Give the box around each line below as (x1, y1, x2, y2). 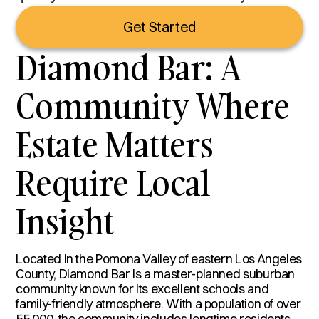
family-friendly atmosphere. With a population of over (16, 295, 301, 312)
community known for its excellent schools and (16, 280, 269, 297)
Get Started (122, 17, 197, 36)
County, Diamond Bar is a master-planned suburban (16, 265, 296, 282)
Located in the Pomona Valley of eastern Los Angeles (16, 250, 303, 267)
